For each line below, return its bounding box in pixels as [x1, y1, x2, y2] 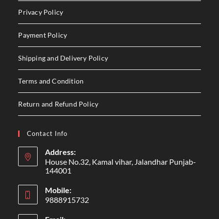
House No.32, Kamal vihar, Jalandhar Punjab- [45, 157, 197, 167]
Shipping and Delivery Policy [18, 54, 109, 63]
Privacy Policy [18, 8, 64, 17]
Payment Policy [18, 31, 67, 40]
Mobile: [45, 185, 72, 195]
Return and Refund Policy [18, 100, 99, 109]
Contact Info [27, 130, 68, 138]
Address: [45, 147, 76, 157]
